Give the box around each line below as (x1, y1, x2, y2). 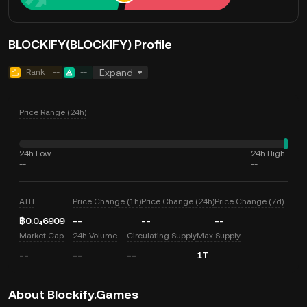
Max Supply (196, 231, 241, 241)
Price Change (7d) (214, 197, 284, 206)
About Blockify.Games (8, 287, 138, 302)
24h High (251, 149, 285, 158)
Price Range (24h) (19, 108, 86, 117)
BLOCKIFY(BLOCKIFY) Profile (8, 37, 172, 51)
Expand (99, 67, 133, 78)
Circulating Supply (126, 231, 197, 241)
